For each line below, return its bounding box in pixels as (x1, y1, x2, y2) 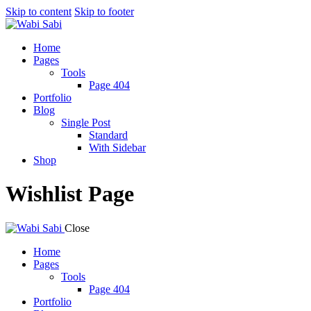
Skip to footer (74, 6, 134, 17)
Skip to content (6, 6, 72, 17)
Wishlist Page (6, 181, 134, 207)
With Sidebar (89, 142, 146, 153)
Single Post (61, 117, 110, 128)
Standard (89, 129, 128, 141)
